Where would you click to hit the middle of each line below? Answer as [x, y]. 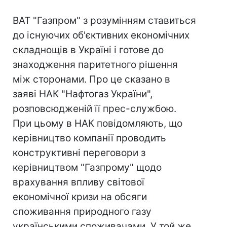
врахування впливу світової [79, 182]
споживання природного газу [82, 212]
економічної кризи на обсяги [80, 197]
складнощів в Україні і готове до [88, 50]
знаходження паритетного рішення [95, 65]
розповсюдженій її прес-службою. [94, 109]
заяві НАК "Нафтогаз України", [83, 94]
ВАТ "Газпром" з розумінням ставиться [104, 21]
